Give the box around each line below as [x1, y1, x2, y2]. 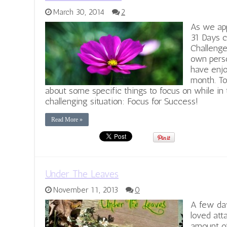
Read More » [51, 116, 83, 124]
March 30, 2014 [53, 8, 104, 17]
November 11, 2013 [53, 185, 118, 195]
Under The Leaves [45, 168, 119, 180]
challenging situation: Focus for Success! [45, 96, 198, 107]
